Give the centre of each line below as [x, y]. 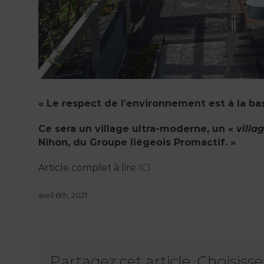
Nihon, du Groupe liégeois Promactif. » [137, 143]
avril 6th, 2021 [62, 195]
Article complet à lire [88, 168]
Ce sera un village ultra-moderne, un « [137, 129]
